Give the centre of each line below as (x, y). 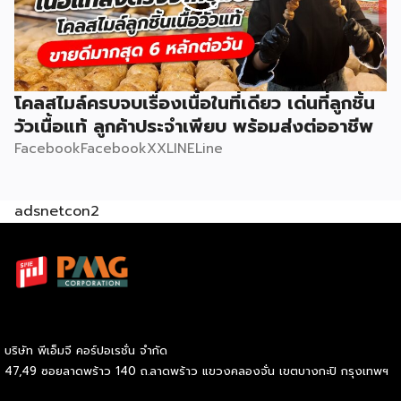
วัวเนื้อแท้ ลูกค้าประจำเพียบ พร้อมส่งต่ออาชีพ (194, 126)
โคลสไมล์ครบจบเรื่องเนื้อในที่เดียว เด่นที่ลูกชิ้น (195, 102)
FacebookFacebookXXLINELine (119, 148)
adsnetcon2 (57, 211)
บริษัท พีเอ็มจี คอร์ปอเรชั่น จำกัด (86, 351)
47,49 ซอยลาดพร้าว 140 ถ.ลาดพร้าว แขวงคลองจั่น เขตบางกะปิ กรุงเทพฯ (196, 371)
